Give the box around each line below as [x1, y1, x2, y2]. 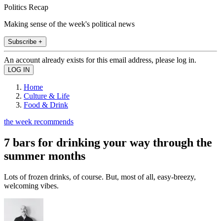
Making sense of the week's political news [4, 19, 135, 28]
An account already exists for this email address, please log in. [4, 55, 196, 64]
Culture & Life [24, 91, 70, 100]
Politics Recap [4, 2, 48, 11]
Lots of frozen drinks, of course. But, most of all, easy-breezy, [4, 172, 196, 181]
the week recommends [4, 117, 74, 126]
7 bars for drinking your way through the [4, 136, 212, 149]
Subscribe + [8, 37, 42, 45]
